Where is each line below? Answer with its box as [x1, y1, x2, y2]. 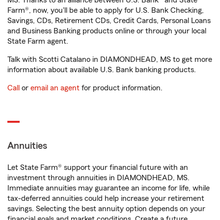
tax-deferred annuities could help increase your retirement [7, 194, 204, 202]
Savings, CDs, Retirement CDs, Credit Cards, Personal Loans [7, 17, 211, 25]
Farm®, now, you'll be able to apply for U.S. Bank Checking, [7, 6, 204, 14]
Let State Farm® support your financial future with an [7, 164, 188, 171]
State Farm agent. [7, 37, 68, 45]
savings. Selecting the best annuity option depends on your [7, 205, 205, 213]
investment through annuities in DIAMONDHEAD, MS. [7, 174, 190, 182]
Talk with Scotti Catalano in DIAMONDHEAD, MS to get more [7, 55, 212, 63]
